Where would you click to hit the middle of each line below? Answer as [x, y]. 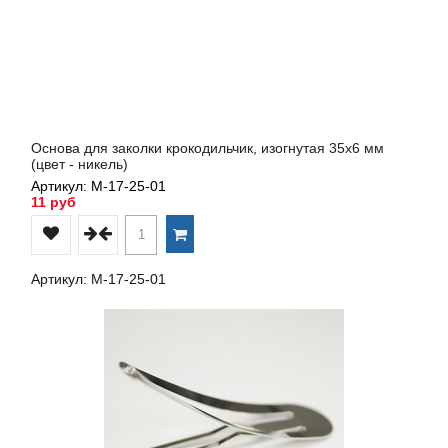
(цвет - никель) [79, 163]
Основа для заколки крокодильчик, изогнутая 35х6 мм [207, 147]
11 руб [53, 201]
